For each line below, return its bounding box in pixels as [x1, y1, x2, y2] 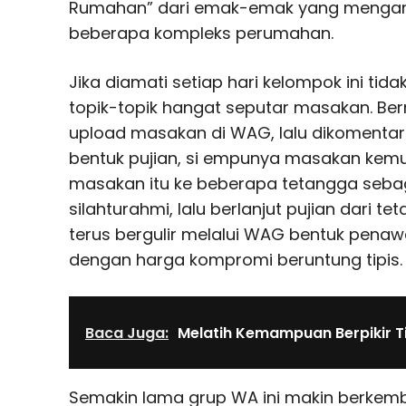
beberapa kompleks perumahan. [69, 21, 333, 44]
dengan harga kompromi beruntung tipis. [69, 247, 402, 271]
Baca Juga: [85, 322, 169, 343]
